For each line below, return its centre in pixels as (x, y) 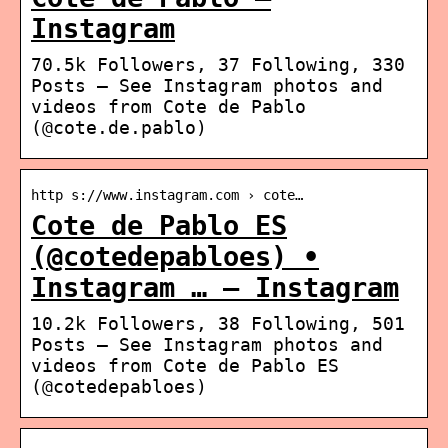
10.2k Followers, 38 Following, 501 (218, 323)
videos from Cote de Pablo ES (185, 365)
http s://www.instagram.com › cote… (167, 194)
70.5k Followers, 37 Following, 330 (218, 64)
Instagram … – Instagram (215, 287)
